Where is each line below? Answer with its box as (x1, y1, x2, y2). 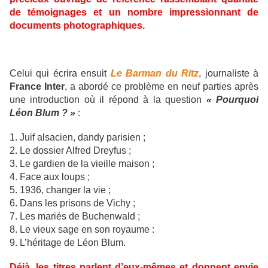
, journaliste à (199, 68, 259, 79)
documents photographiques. (10, 20, 145, 31)
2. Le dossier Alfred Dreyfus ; (10, 145, 131, 156)
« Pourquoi (206, 95, 259, 105)
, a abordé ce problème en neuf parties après (65, 81, 258, 92)
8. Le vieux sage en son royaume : (10, 224, 154, 235)
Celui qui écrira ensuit (10, 68, 111, 79)
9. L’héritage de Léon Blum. (10, 237, 126, 248)
